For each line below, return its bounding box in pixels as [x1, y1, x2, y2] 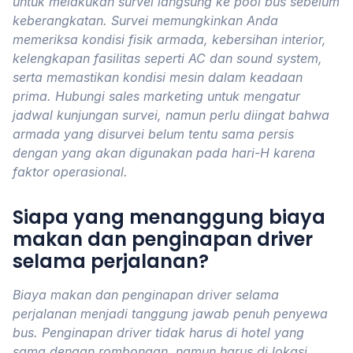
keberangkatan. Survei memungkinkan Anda [13, 13, 278, 28]
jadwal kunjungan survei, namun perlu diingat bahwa [13, 107, 329, 123]
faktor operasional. [13, 164, 128, 180]
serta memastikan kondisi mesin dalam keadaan [13, 69, 303, 85]
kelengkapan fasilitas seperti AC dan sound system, [13, 50, 322, 66]
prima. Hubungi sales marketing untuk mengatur [13, 88, 300, 104]
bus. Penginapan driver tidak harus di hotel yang [13, 325, 304, 340]
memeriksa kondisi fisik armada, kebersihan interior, [13, 32, 326, 47]
